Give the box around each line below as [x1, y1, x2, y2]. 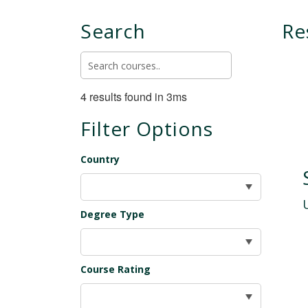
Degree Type [80, 208, 144, 221]
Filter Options [80, 115, 213, 142]
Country [80, 153, 120, 166]
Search [80, 18, 146, 44]
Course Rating [80, 263, 151, 276]
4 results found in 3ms [80, 89, 187, 104]
